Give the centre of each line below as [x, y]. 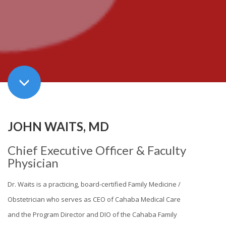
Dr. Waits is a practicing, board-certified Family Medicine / [94, 184]
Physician [33, 162]
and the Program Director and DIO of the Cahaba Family [92, 214]
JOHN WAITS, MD [58, 126]
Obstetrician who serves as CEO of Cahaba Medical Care [94, 199]
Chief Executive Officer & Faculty [97, 150]
